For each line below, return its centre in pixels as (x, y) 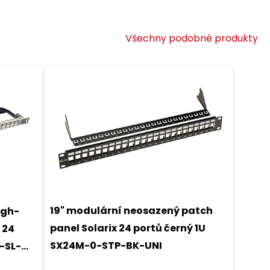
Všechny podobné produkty (192, 38)
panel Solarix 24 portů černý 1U (127, 228)
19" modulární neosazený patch (131, 210)
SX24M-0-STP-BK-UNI (106, 245)
